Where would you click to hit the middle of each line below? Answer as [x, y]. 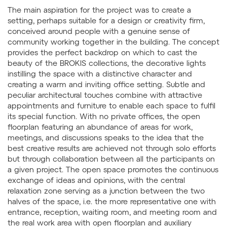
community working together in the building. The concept [113, 42]
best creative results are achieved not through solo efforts [112, 148]
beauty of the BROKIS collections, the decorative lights [107, 63]
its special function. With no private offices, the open [104, 116]
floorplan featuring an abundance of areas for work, [100, 127]
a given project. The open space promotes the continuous [113, 169]
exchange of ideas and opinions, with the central [96, 180]
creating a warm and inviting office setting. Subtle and [106, 84]
